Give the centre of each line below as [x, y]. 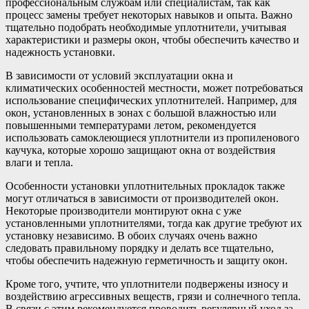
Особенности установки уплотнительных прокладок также [145, 186]
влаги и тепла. [39, 162]
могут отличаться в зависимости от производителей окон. [142, 198]
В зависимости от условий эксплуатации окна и [119, 75]
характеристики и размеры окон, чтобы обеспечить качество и [152, 39]
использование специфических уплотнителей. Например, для [151, 100]
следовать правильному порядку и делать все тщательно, [140, 248]
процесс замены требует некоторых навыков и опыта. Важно [149, 14]
